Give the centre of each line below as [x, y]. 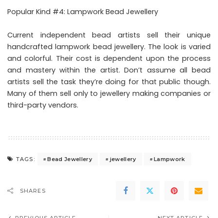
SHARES [33, 191]
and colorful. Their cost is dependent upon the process [109, 58]
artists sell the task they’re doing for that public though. [109, 82]
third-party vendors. [43, 105]
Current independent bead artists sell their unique [109, 35]
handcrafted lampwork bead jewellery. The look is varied [109, 47]
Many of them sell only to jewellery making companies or [109, 93]
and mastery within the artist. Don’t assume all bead [109, 70]
